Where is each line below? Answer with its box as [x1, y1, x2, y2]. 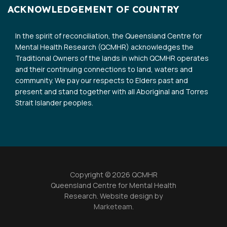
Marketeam [93, 201, 132, 211]
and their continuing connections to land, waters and [15, 64, 193, 74]
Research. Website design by [64, 191, 163, 201]
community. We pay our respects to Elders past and [15, 75, 188, 85]
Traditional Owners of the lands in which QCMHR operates [15, 53, 209, 63]
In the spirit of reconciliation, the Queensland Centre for [15, 30, 202, 41]
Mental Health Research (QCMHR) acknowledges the [15, 42, 194, 52]
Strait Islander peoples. [15, 97, 93, 107]
